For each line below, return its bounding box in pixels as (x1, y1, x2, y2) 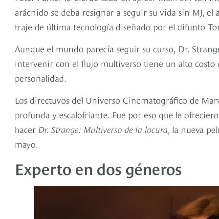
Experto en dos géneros (15, 157, 182, 179)
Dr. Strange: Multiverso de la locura (38, 123, 168, 135)
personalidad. (15, 71, 68, 84)
